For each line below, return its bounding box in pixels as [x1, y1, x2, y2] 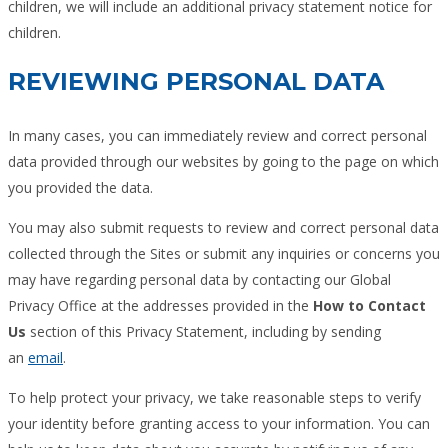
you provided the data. [8, 177, 153, 197]
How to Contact [313, 295, 426, 315]
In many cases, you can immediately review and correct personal [8, 125, 427, 145]
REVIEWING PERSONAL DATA [8, 66, 384, 96]
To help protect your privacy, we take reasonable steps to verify [8, 387, 421, 407]
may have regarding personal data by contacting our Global [8, 269, 391, 289]
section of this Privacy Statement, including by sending [26, 321, 381, 341]
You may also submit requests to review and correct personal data [8, 217, 439, 237]
